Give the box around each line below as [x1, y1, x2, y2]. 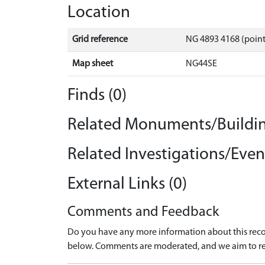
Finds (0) [67, 87, 127, 104]
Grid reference [72, 35, 128, 44]
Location [67, 4, 130, 21]
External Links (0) [67, 176, 187, 193]
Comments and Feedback [67, 205, 219, 219]
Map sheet [72, 59, 113, 69]
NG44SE [186, 59, 217, 69]
